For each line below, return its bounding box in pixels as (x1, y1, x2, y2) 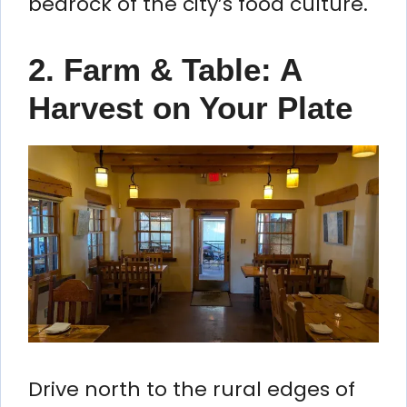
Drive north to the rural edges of (28, 374, 355, 403)
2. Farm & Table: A (28, 51, 302, 87)
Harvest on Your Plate (28, 89, 352, 125)
